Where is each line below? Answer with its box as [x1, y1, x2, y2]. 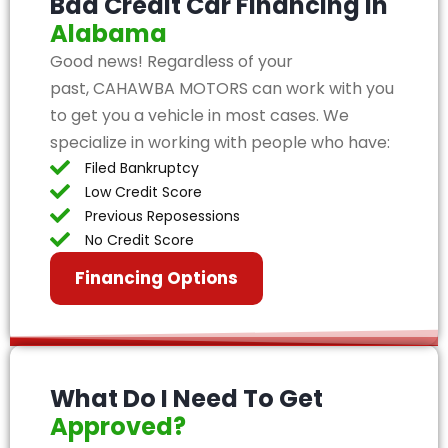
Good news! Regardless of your [50, 50, 293, 73]
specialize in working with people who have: [50, 131, 390, 154]
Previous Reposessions [85, 206, 240, 226]
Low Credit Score [85, 182, 202, 202]
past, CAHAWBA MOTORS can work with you [50, 77, 394, 100]
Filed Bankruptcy [85, 158, 199, 178]
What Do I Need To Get [50, 382, 323, 415]
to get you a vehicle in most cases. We [50, 104, 349, 127]
